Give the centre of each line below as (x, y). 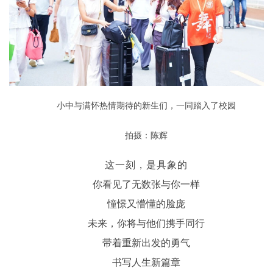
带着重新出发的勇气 (146, 243)
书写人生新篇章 (146, 263)
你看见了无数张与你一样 (146, 185)
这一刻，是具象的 (146, 165)
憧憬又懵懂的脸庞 (146, 204)
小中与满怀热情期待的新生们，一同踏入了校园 (146, 106)
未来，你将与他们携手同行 (146, 224)
